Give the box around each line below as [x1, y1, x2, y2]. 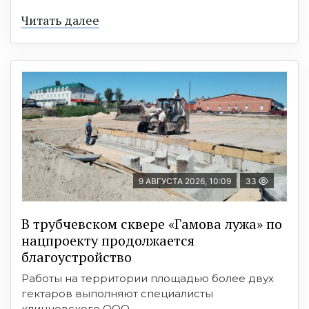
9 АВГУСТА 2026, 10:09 [139, 175, 231, 186]
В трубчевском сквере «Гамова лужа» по [21, 214, 282, 233]
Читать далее [21, 11, 99, 28]
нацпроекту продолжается [21, 230, 195, 250]
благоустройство [21, 247, 132, 266]
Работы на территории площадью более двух [21, 271, 274, 285]
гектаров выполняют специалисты [21, 286, 213, 300]
